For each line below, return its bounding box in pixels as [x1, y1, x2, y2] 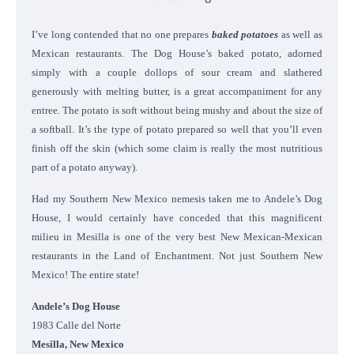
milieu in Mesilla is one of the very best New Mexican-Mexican [32, 230, 322, 243]
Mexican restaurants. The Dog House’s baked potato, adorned [32, 47, 322, 59]
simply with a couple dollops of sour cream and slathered [32, 66, 322, 78]
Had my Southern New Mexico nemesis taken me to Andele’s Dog [32, 192, 322, 205]
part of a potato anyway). [32, 160, 137, 173]
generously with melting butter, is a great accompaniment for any [32, 85, 322, 97]
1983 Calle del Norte [32, 318, 121, 331]
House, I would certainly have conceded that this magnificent [32, 211, 322, 224]
